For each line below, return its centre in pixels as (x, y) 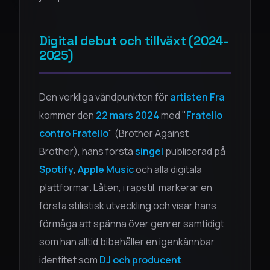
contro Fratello (74, 133)
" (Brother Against (149, 133)
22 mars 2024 (127, 115)
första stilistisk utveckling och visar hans (128, 206)
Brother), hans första (87, 151)
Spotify (56, 169)
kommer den (67, 115)
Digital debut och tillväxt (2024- (134, 41)
